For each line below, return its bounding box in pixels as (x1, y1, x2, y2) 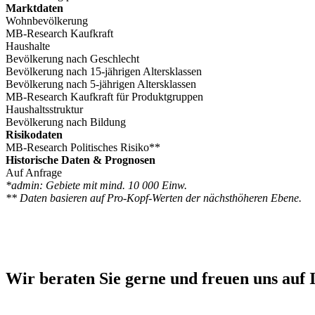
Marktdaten (6, 1, 63, 14)
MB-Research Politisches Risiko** (6, 141, 160, 153)
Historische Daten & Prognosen (6, 153, 155, 166)
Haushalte (6, 39, 50, 52)
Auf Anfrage (6, 166, 62, 179)
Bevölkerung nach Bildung (6, 115, 126, 128)
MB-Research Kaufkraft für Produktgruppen (6, 90, 203, 103)
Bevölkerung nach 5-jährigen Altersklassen (6, 77, 196, 90)
